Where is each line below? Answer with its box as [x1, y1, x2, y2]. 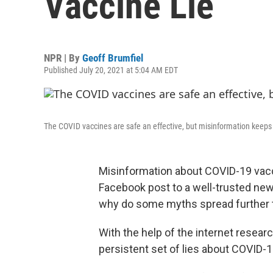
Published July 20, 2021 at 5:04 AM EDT [44, 65, 178, 75]
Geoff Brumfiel [82, 52, 143, 64]
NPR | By [44, 52, 82, 64]
